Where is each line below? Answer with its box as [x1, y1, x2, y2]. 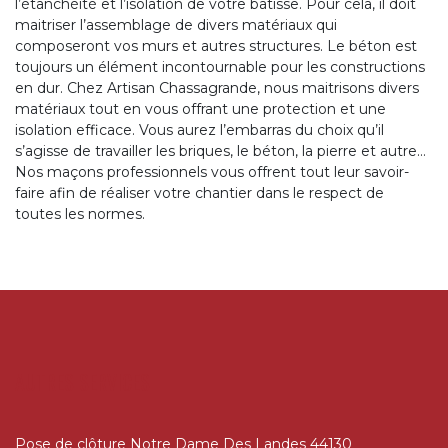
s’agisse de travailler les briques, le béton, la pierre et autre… [15, 142, 426, 161]
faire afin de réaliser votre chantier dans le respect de [15, 184, 384, 203]
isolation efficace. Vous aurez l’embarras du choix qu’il [15, 121, 384, 140]
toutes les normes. [15, 205, 145, 224]
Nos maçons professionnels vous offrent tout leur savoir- [15, 163, 409, 182]
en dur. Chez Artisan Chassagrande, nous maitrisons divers [15, 79, 419, 98]
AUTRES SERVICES [15, 367, 150, 398]
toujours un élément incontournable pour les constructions [15, 58, 425, 77]
